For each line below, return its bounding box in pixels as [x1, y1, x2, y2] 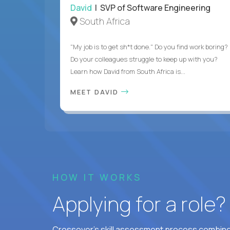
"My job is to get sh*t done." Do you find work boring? [70, 42, 228, 51]
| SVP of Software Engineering [92, 2, 210, 13]
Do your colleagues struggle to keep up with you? [70, 54, 218, 64]
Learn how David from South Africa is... [70, 66, 185, 76]
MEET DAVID [70, 87, 121, 97]
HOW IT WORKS [52, 170, 142, 183]
